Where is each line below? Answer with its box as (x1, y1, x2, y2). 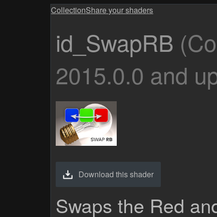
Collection (51, 4, 86, 15)
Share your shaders (86, 4, 154, 15)
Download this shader (78, 168, 154, 180)
